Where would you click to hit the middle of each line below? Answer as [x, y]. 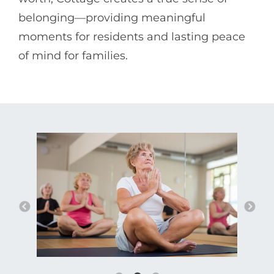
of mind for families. [73, 55]
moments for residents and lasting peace [132, 36]
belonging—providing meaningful [112, 17]
